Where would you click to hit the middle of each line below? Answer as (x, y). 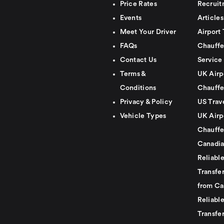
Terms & (133, 74)
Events (131, 18)
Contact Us (138, 60)
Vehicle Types (143, 116)
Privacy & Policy (146, 102)
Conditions (138, 88)
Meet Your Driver (148, 32)
